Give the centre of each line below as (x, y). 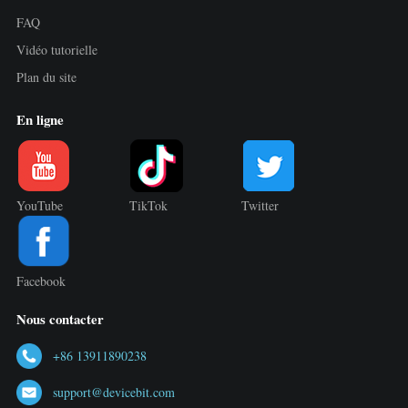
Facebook (41, 281)
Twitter (260, 206)
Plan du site (46, 76)
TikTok (148, 206)
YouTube (39, 206)
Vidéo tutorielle (56, 49)
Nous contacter (60, 318)
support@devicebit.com (113, 392)
